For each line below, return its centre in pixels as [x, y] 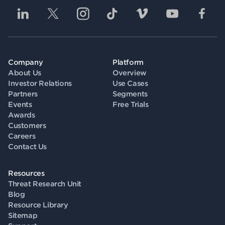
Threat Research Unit [45, 184]
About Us [25, 73]
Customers [27, 126]
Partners [23, 94]
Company [26, 62]
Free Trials [131, 104]
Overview [130, 73]
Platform [128, 62]
